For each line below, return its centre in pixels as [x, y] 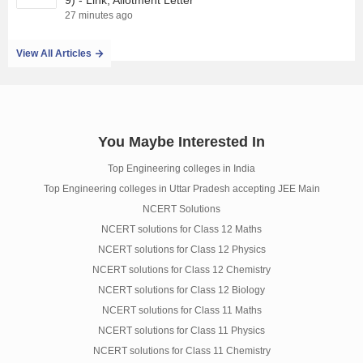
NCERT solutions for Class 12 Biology [181, 290]
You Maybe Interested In [181, 142]
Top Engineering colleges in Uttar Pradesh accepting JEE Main [181, 189]
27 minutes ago [99, 15]
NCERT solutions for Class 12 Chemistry [181, 270]
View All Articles [54, 53]
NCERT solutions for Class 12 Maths [181, 229]
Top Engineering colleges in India [181, 169]
